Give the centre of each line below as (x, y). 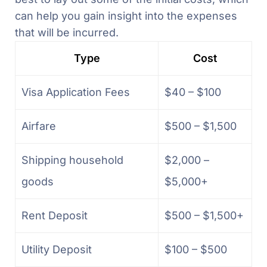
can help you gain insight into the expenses (126, 15)
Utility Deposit (57, 249)
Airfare (39, 126)
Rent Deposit (55, 215)
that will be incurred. (67, 32)
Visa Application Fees (76, 92)
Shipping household (72, 160)
